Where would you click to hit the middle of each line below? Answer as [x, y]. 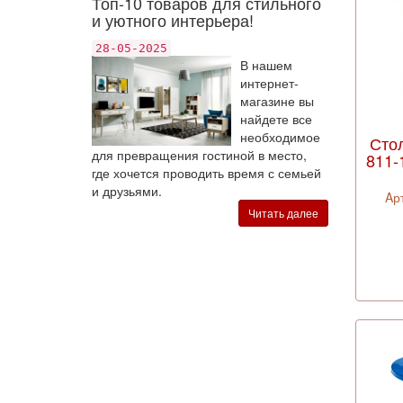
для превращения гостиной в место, [199, 155]
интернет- [269, 83]
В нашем [266, 65]
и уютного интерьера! [173, 20]
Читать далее [283, 213]
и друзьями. [127, 191]
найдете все [276, 119]
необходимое [280, 137]
